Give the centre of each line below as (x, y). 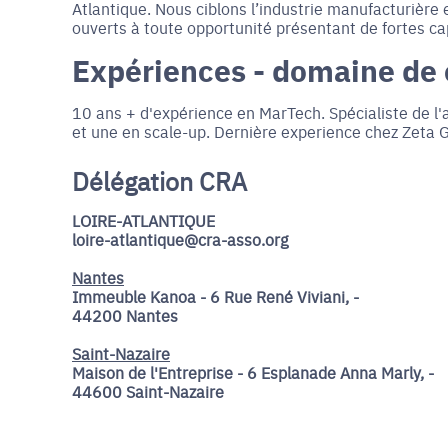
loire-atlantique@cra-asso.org (180, 239)
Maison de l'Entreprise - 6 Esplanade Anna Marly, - (253, 372)
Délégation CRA (159, 180)
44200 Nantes (125, 315)
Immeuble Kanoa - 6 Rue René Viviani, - (215, 296)
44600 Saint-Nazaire (148, 391)
